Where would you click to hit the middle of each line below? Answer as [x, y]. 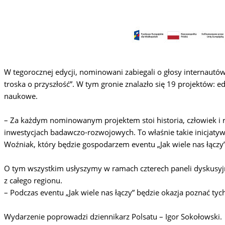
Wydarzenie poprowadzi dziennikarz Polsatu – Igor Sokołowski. [113, 216]
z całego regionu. [33, 180]
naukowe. [21, 96]
